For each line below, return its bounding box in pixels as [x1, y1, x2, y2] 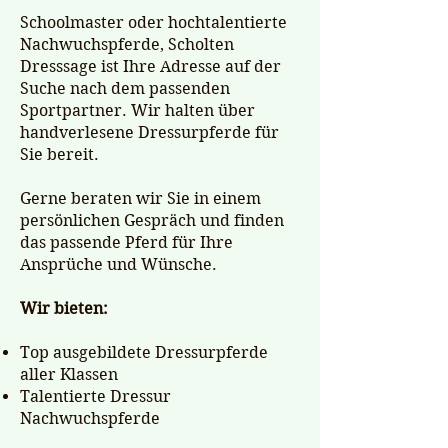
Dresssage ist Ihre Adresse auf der [20, 57, 281, 76]
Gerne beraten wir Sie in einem [20, 189, 261, 208]
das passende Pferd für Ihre [20, 233, 233, 252]
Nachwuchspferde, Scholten [20, 35, 234, 54]
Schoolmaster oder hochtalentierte [20, 13, 287, 32]
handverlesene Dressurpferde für [20, 123, 279, 142]
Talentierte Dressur [20, 387, 171, 406]
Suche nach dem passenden [20, 79, 230, 98]
